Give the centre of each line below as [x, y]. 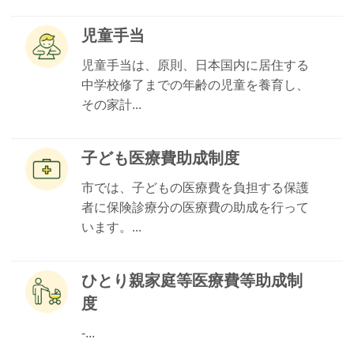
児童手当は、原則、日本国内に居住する [195, 65]
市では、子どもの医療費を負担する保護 [195, 188]
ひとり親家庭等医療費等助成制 [192, 281]
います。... [111, 227]
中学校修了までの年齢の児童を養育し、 [195, 85]
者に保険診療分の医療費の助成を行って [195, 207]
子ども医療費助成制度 [160, 158]
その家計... [111, 105]
